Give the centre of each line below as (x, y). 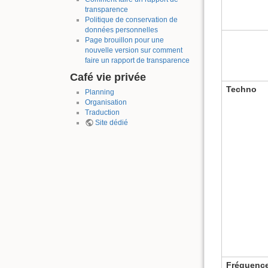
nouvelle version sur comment (133, 50)
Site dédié (111, 123)
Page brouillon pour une (124, 40)
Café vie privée (108, 77)
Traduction (102, 113)
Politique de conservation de (131, 19)
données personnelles (121, 30)
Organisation (106, 103)
